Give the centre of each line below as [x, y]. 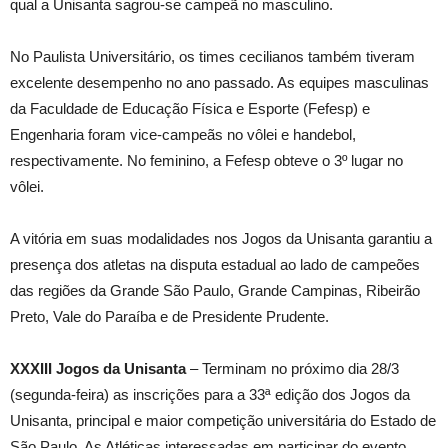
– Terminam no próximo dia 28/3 [292, 368]
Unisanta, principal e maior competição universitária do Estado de [223, 420]
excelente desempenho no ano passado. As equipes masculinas [219, 82]
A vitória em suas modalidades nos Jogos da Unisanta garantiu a [221, 238]
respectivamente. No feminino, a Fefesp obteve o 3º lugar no [206, 160]
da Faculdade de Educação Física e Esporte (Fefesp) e [190, 108]
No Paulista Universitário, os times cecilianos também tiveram [212, 56]
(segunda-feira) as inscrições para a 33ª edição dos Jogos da [210, 394]
